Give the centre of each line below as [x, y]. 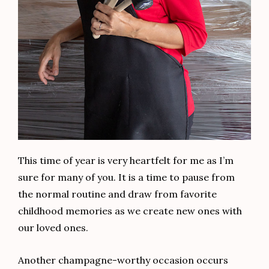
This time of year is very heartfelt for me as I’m [126, 160]
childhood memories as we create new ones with [130, 210]
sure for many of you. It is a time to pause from [126, 177]
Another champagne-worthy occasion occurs [123, 260]
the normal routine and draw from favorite [117, 194]
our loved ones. [53, 227]
